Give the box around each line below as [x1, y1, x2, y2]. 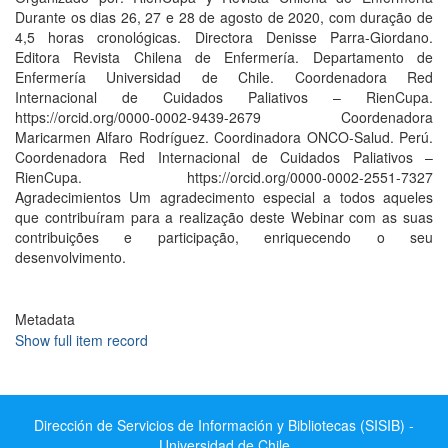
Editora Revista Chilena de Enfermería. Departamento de [15, 47, 433, 67]
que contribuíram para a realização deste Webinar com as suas [15, 207, 433, 227]
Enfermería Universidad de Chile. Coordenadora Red [15, 67, 433, 87]
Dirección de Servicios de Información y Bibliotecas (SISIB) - [34, 415, 414, 435]
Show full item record [15, 330, 148, 350]
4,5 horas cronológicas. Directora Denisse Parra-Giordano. [15, 27, 433, 47]
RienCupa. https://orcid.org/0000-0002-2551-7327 [15, 167, 433, 187]
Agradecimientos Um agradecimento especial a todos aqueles [15, 187, 433, 207]
